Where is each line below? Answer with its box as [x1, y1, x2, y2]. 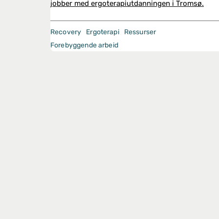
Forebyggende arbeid [50, 41, 118, 49]
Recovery [50, 28, 82, 36]
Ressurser [124, 28, 156, 36]
